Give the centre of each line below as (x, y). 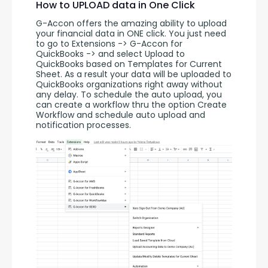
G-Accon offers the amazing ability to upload (131, 24)
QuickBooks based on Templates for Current (129, 64)
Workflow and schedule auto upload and (121, 115)
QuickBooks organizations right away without (129, 85)
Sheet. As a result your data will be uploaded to (134, 74)
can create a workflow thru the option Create (131, 105)
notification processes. (85, 125)
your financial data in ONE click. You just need (131, 34)
